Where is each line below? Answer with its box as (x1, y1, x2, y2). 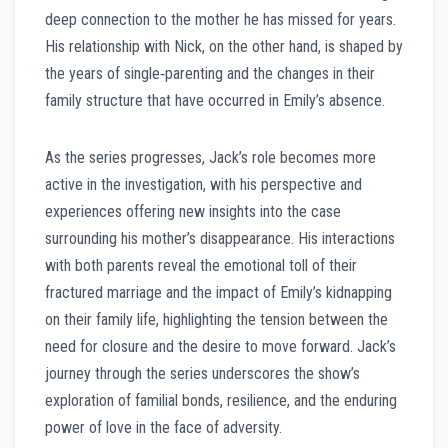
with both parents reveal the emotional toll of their (45, 255, 357, 275)
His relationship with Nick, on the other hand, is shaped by (45, 36, 403, 56)
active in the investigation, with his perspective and (45, 174, 362, 194)
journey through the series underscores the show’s (45, 363, 360, 383)
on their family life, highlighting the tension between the (45, 309, 388, 329)
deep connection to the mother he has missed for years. (45, 9, 396, 29)
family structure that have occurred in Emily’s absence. (45, 90, 385, 110)
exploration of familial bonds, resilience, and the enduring (45, 390, 397, 410)
